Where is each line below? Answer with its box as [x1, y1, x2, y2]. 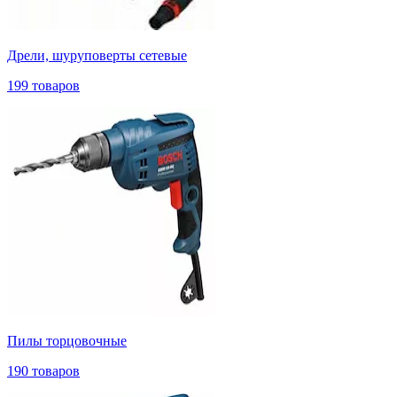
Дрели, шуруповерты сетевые [7, 47, 187, 63]
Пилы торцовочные [7, 332, 127, 348]
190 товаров [7, 362, 80, 378]
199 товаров [7, 77, 80, 93]
